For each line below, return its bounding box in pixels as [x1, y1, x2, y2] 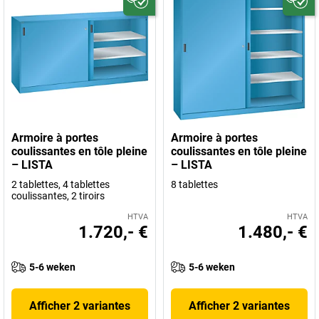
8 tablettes [171, 179, 218, 190]
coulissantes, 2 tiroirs [11, 190, 105, 202]
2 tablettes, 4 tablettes [11, 179, 110, 190]
